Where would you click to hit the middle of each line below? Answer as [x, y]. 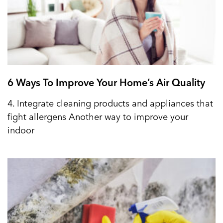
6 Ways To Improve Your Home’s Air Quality [106, 82]
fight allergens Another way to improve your [98, 116]
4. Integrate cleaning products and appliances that [110, 103]
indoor [21, 130]
